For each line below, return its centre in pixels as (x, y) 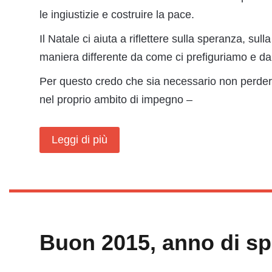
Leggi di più (80, 140)
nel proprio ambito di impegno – (116, 100)
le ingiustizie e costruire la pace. (117, 15)
